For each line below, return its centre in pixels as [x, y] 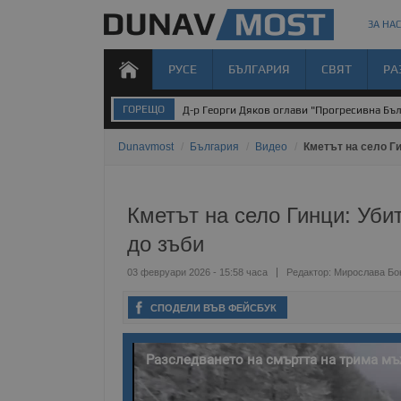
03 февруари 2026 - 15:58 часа [197, 272]
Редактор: [310, 272]
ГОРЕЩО [144, 109]
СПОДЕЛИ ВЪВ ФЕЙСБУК [219, 308]
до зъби [166, 244]
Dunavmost [146, 147]
